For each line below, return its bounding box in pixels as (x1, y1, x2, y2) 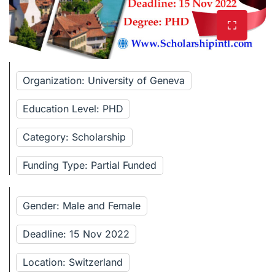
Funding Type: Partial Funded (23, 158, 157, 171)
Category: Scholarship (23, 130, 126, 143)
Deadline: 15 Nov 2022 (23, 227, 130, 240)
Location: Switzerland (23, 255, 123, 268)
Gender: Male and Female (23, 199, 141, 212)
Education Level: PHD (23, 102, 123, 115)
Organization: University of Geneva (23, 74, 185, 87)
